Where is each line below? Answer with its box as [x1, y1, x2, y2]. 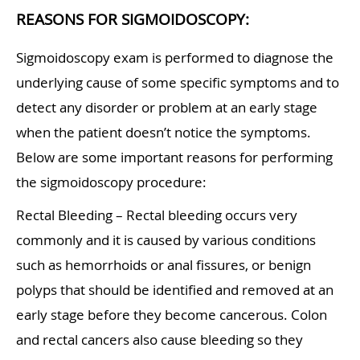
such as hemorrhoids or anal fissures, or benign [16, 256, 311, 275]
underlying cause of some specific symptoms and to [16, 73, 339, 92]
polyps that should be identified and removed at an [16, 280, 333, 300]
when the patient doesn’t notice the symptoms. [16, 123, 311, 142]
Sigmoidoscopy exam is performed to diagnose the [16, 48, 333, 67]
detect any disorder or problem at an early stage [16, 98, 317, 117]
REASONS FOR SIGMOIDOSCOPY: [16, 9, 253, 31]
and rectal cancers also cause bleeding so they [16, 330, 303, 350]
